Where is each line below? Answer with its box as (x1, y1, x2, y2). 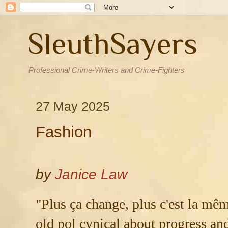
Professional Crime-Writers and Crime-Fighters (28, 66, 185, 74)
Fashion (36, 123, 92, 141)
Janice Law (55, 166, 127, 182)
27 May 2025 (36, 99, 110, 113)
